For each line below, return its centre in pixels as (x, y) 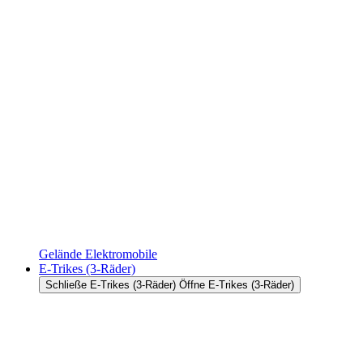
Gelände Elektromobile (98, 254)
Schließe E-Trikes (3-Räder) (111, 284)
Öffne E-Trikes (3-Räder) (237, 284)
